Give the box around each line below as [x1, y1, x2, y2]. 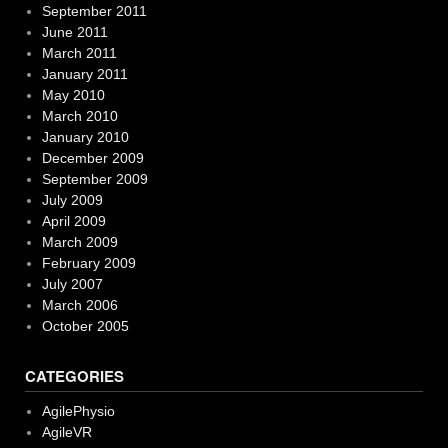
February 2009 [41, 255, 136, 272]
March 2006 [41, 297, 118, 314]
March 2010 [41, 108, 118, 125]
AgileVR [41, 424, 92, 441]
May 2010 [41, 87, 105, 104]
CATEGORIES [25, 365, 124, 388]
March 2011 [41, 45, 117, 62]
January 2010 [41, 129, 129, 146]
